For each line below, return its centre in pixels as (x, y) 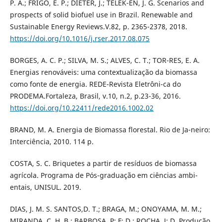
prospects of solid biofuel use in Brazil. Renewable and (101, 15)
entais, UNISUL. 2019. (45, 187)
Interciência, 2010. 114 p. (52, 142)
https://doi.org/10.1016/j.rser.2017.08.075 (80, 39)
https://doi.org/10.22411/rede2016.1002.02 (82, 108)
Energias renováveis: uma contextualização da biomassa (103, 72)
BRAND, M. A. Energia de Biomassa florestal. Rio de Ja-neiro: (110, 130)
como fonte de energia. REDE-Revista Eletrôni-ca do (95, 84)
